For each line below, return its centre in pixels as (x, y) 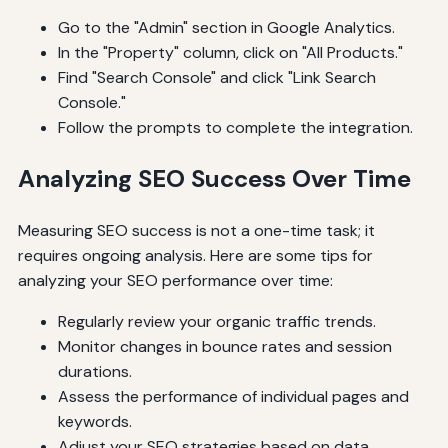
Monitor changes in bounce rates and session (224, 347)
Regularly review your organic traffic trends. (216, 322)
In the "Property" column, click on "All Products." (230, 53)
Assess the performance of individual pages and (233, 397)
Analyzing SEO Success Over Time (214, 179)
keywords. (94, 422)
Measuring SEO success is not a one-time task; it (196, 231)
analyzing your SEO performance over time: (175, 281)
